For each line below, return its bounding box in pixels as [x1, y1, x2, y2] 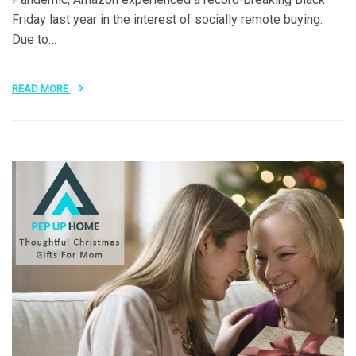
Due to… [12, 31, 56, 47]
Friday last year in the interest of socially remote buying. [12, 11, 323, 27]
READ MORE [12, 82, 71, 95]
